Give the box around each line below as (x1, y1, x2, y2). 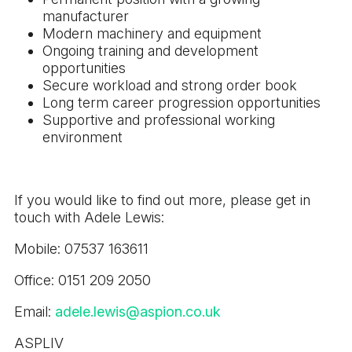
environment (42, 128, 123, 145)
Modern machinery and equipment (42, 24, 262, 42)
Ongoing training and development (42, 42, 258, 59)
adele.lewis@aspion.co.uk (55, 302, 221, 320)
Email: (14, 302, 55, 320)
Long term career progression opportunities (42, 93, 321, 111)
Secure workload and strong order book (42, 76, 297, 93)
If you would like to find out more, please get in (14, 191, 310, 208)
